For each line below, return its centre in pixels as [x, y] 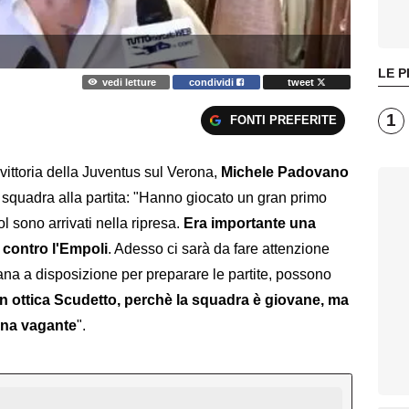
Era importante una [250, 224]
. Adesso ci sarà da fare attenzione [219, 249]
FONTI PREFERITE [283, 121]
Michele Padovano [285, 173]
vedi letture [129, 82]
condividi [213, 82]
